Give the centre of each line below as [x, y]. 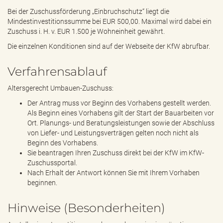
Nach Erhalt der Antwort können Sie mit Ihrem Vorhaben [113, 173]
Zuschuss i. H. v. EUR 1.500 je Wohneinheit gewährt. [86, 31]
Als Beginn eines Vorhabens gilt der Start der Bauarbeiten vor [121, 113]
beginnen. [42, 183]
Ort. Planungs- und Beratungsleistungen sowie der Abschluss [121, 123]
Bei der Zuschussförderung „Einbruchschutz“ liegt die [88, 11]
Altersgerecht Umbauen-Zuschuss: [60, 88]
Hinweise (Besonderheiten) [86, 208]
